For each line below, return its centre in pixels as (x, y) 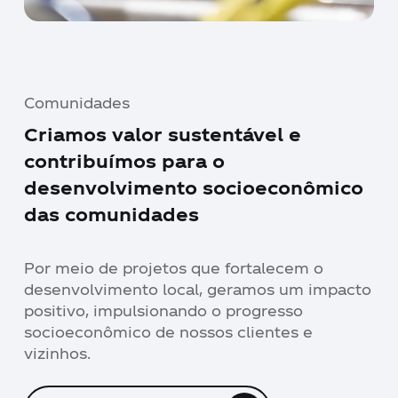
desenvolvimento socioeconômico (194, 187)
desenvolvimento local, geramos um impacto (197, 289)
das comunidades (112, 214)
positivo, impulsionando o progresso (163, 310)
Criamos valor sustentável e (163, 134)
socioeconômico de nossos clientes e (168, 331)
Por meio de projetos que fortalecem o (173, 267)
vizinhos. (57, 353)
